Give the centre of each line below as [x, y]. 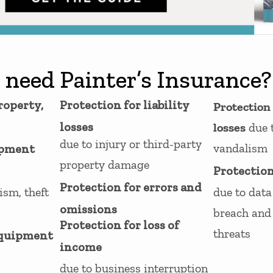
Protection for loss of [120, 225]
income [81, 247]
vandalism [240, 148]
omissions [89, 209]
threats [232, 234]
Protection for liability [125, 105]
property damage [105, 165]
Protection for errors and [131, 187]
